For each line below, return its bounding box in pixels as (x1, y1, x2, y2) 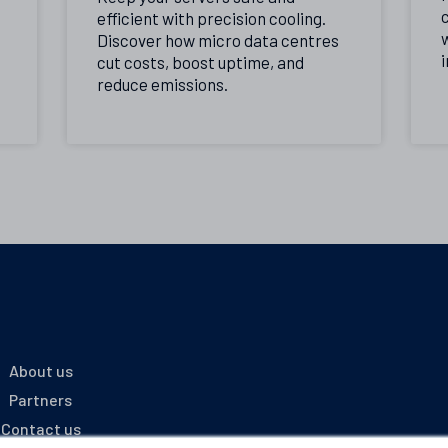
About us (8, 360, 73, 380)
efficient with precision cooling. (97, 8, 327, 29)
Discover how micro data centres (97, 30, 340, 51)
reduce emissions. (97, 74, 229, 95)
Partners (9, 389, 72, 409)
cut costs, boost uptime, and (97, 52, 305, 73)
